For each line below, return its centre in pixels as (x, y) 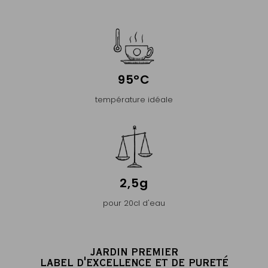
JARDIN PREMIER (134, 252)
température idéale (134, 100)
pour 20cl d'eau (134, 203)
